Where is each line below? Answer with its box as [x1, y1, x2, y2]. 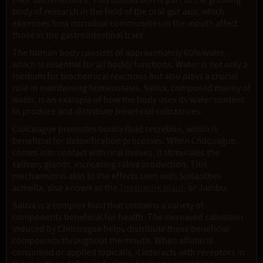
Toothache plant [119, 182, 184, 194]
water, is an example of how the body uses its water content [12, 94, 244, 106]
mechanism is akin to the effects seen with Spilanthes [12, 170, 221, 183]
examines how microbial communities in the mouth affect [12, 18, 238, 30]
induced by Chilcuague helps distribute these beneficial [12, 223, 230, 235]
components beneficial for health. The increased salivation [12, 211, 243, 224]
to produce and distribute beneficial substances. [12, 106, 203, 118]
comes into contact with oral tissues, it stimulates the [12, 147, 220, 159]
